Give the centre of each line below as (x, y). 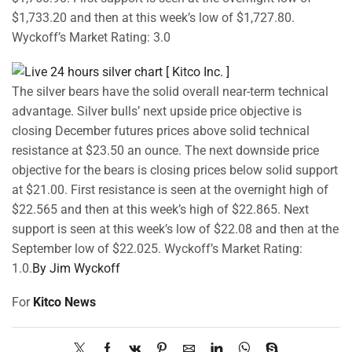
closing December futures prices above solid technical (161, 130)
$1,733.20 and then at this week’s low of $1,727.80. (153, 18)
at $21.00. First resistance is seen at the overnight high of (170, 189)
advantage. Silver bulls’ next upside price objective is (157, 111)
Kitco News (64, 302)
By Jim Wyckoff (76, 268)
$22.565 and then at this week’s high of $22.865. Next (160, 209)
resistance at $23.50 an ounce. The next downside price (165, 150)
